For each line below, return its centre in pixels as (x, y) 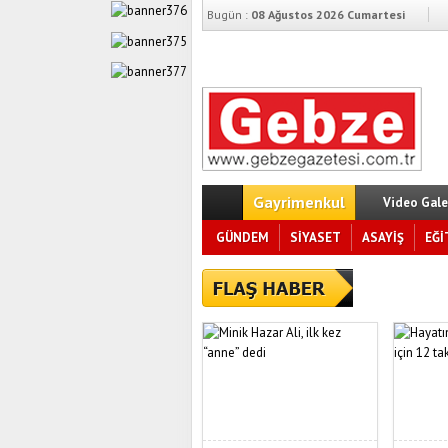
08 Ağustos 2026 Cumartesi (326, 14)
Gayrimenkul (299, 202)
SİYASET (315, 237)
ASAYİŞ (383, 237)
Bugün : (227, 14)
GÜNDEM (242, 237)
